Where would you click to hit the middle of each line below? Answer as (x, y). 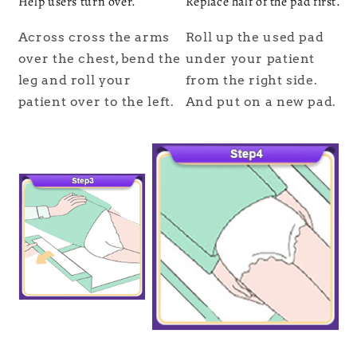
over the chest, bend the (99, 59)
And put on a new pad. (261, 102)
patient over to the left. (96, 102)
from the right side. (251, 80)
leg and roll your (75, 80)
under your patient (250, 59)
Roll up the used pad (255, 37)
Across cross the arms (94, 37)
